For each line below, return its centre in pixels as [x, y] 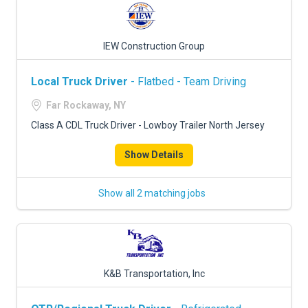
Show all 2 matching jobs [152, 193]
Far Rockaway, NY [86, 105]
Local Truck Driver [79, 81]
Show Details [154, 155]
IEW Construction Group [154, 46]
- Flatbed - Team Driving [187, 81]
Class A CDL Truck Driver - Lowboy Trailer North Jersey [148, 125]
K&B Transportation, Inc [154, 274]
